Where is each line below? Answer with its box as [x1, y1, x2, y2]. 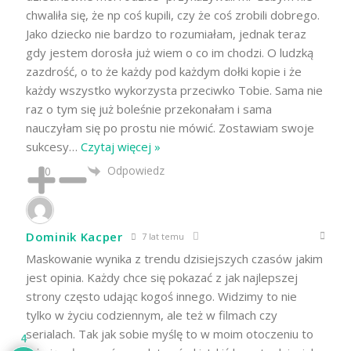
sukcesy [26, 138, 69, 154]
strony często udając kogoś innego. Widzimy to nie [26, 288, 297, 305]
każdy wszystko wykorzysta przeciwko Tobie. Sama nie [26, 81, 323, 98]
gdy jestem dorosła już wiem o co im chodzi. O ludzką [26, 44, 313, 60]
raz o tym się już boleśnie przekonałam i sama [26, 100, 272, 117]
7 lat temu [139, 230, 184, 242]
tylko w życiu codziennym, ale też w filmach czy [26, 307, 277, 324]
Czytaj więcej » [81, 138, 161, 154]
